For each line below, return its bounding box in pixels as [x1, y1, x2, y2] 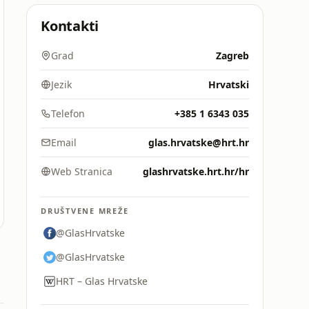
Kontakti [41, 17, 99, 35]
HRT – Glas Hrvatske [56, 275, 148, 288]
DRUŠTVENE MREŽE [41, 206, 129, 216]
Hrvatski [208, 78, 249, 91]
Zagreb [216, 49, 249, 62]
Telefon [51, 107, 85, 120]
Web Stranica [51, 165, 112, 178]
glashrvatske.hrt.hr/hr [143, 165, 249, 178]
